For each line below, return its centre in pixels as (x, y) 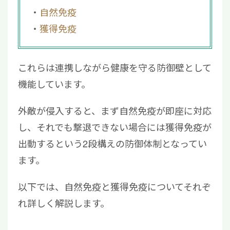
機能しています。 (54, 83)
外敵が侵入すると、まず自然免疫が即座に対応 (115, 110)
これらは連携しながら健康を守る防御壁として (115, 67)
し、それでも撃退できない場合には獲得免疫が (115, 127)
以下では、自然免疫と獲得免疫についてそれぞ (114, 186)
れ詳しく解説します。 (64, 203)
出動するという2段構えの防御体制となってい (112, 143)
